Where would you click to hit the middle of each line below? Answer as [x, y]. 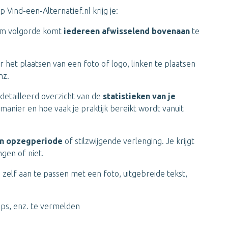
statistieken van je [139, 96]
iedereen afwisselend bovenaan [128, 31]
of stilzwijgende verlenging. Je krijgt [129, 141]
